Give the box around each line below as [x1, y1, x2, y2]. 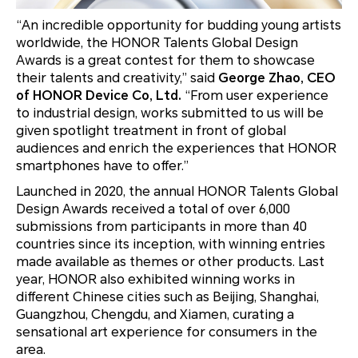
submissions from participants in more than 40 [16, 219, 307, 235]
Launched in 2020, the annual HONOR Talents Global [16, 184, 338, 200]
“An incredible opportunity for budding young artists [16, 18, 341, 34]
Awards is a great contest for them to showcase [16, 53, 315, 69]
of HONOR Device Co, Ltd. [16, 88, 181, 104]
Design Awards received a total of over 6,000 [16, 201, 290, 217]
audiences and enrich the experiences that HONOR [16, 141, 336, 157]
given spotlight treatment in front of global [16, 123, 286, 139]
